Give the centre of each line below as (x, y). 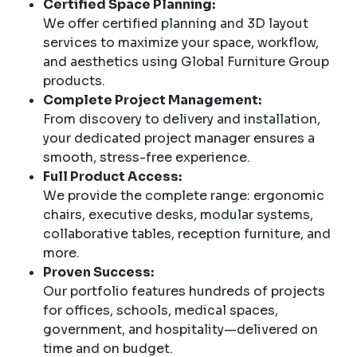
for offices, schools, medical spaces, (161, 310)
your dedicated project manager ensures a (179, 138)
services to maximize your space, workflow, (181, 42)
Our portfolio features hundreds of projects (184, 291)
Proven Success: (98, 272)
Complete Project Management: (152, 100)
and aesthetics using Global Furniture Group (186, 61)
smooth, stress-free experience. (147, 157)
